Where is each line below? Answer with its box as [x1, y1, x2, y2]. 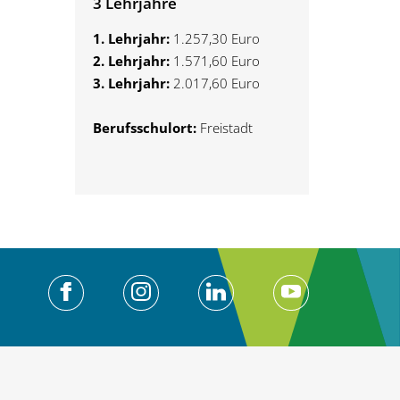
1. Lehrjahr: [92, 29, 173, 48]
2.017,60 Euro [169, 74, 260, 93]
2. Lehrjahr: [92, 52, 173, 71]
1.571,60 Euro [172, 52, 260, 71]
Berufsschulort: [92, 119, 200, 137]
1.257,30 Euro [172, 29, 260, 48]
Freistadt [199, 119, 253, 137]
